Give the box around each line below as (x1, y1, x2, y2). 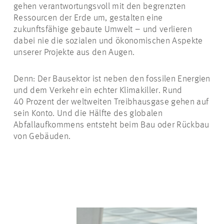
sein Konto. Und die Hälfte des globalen (13, 109, 162, 118)
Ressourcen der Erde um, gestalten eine (13, 13, 163, 22)
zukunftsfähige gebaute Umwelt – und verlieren (13, 25, 192, 34)
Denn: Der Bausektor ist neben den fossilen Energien (13, 74, 210, 83)
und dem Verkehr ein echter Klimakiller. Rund (13, 86, 182, 95)
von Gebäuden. (13, 132, 73, 141)
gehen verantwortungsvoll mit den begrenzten (13, 2, 186, 11)
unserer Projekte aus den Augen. (13, 48, 135, 57)
